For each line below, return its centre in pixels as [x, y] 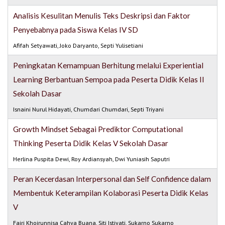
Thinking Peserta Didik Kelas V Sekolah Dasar [91, 143]
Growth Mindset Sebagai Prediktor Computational [98, 129]
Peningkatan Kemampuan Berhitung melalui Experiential [108, 66]
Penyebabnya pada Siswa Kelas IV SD [76, 30]
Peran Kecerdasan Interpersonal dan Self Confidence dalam [112, 179]
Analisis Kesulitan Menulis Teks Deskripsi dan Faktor [102, 16]
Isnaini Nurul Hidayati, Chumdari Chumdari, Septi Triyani [89, 109]
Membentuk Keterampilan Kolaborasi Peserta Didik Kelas [111, 193]
